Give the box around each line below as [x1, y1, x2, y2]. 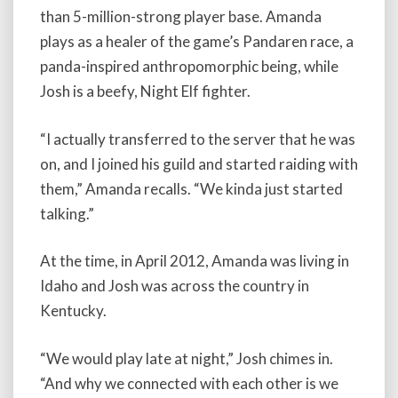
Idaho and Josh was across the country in [40, 276, 309, 296]
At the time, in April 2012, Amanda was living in [40, 251, 349, 271]
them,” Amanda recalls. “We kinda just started [40, 179, 343, 198]
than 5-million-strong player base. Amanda [40, 7, 322, 27]
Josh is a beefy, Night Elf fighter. [40, 82, 251, 101]
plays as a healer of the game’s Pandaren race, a [40, 32, 354, 52]
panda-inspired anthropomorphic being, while [40, 57, 338, 76]
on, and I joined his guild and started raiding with [40, 154, 358, 173]
